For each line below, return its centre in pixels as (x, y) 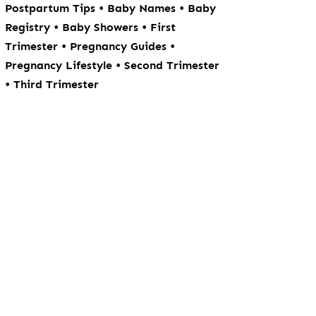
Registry (30, 27)
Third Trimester (56, 84)
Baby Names (144, 8)
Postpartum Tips (52, 8)
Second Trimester (172, 65)
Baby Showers (102, 27)
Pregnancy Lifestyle (61, 65)
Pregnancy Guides (120, 46)
